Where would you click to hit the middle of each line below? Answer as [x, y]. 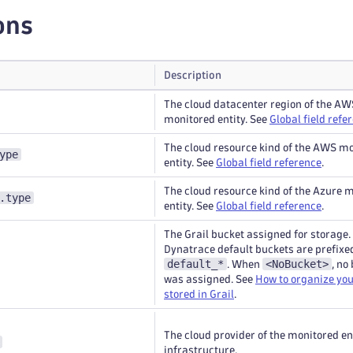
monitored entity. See [217, 119]
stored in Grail [199, 294]
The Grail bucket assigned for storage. [257, 234]
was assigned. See [210, 279]
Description [193, 75]
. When [245, 264]
